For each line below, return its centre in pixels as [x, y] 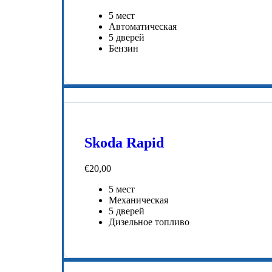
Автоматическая [143, 27]
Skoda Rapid [124, 143]
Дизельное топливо [149, 222]
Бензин [124, 49]
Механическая [138, 200]
